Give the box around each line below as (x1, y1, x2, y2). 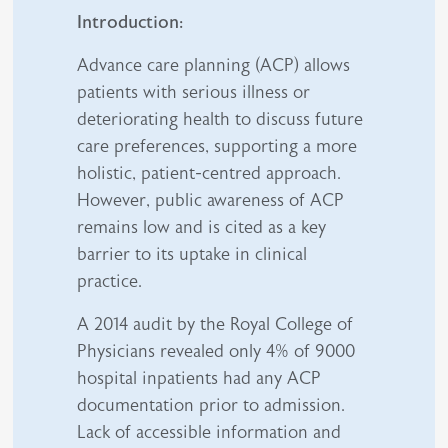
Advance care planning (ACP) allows (77, 54, 351, 77)
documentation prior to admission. (77, 394, 346, 417)
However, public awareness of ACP (77, 189, 345, 212)
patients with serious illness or (77, 81, 311, 104)
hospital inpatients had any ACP (77, 367, 322, 390)
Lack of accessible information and (77, 421, 342, 444)
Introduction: (77, 11, 184, 34)
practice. (77, 270, 143, 293)
